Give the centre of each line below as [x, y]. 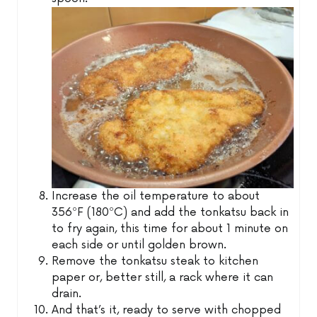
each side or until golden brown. [139, 246]
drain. [67, 294]
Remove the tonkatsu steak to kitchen [155, 262]
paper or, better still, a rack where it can [163, 278]
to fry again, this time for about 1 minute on [170, 229]
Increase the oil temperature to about [156, 197]
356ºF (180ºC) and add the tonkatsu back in [171, 213]
